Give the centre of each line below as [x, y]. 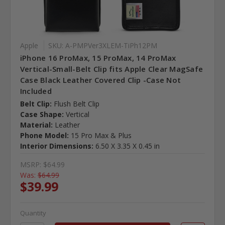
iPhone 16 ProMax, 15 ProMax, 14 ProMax [98, 58]
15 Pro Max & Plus [101, 135]
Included [36, 91]
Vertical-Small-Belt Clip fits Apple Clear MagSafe [111, 69]
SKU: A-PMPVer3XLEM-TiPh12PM [102, 45]
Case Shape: [42, 114]
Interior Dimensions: [57, 146]
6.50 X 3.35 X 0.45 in [127, 146]
